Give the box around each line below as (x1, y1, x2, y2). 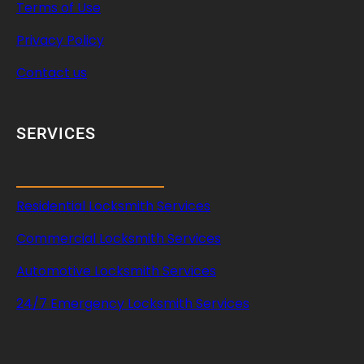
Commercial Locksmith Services (16, 228, 221, 248)
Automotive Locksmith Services (16, 261, 216, 280)
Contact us (16, 63, 87, 83)
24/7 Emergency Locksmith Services (16, 293, 249, 313)
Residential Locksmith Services (16, 196, 210, 215)
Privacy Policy (16, 31, 104, 50)
